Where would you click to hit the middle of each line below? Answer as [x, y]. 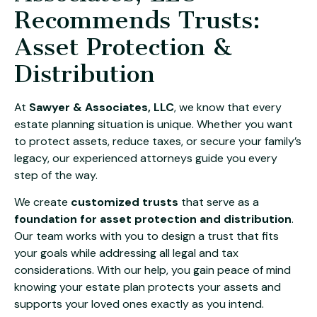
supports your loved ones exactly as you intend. [139, 304]
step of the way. [56, 175]
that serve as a [219, 202]
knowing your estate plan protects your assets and [148, 287]
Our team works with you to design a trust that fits [146, 236]
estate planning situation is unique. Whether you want [154, 124]
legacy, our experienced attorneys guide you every [146, 158]
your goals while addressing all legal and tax [126, 253]
